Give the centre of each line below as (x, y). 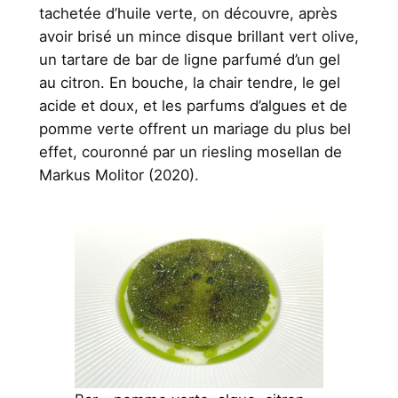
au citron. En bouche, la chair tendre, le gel (189, 83)
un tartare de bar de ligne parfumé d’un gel (189, 60)
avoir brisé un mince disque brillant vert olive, (199, 37)
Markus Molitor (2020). (119, 175)
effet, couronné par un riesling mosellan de (190, 152)
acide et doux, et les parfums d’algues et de (193, 106)
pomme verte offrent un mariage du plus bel (195, 129)
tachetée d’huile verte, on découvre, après (188, 14)
